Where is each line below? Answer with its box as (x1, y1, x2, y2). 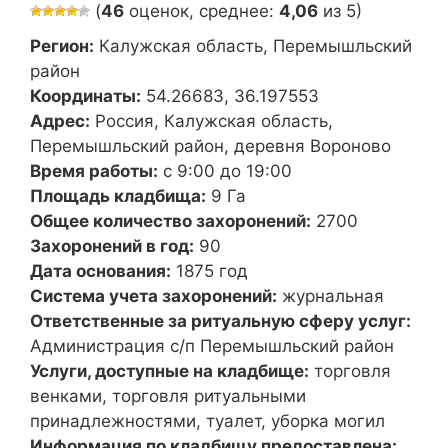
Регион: (30, 35, 94, 56)
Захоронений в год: (30, 235, 194, 256)
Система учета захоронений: (30, 285, 277, 306)
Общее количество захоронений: (30, 210, 311, 231)
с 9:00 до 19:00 (163, 160, 292, 181)
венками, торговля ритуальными (30, 385, 306, 406)
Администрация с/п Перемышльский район (30, 335, 394, 356)
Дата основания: (30, 260, 171, 281)
